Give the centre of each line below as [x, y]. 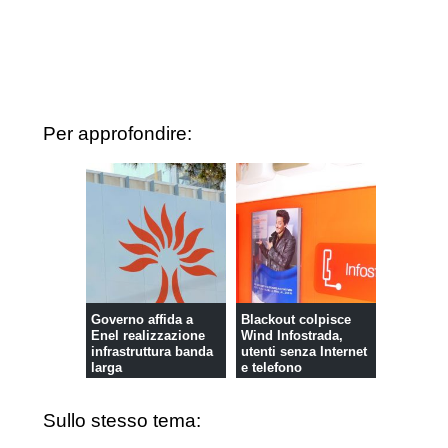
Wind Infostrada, [291, 335]
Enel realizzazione [147, 335]
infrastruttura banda [151, 351]
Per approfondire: [118, 133]
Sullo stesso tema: [122, 421]
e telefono [271, 367]
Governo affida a [141, 319]
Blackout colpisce [295, 319]
